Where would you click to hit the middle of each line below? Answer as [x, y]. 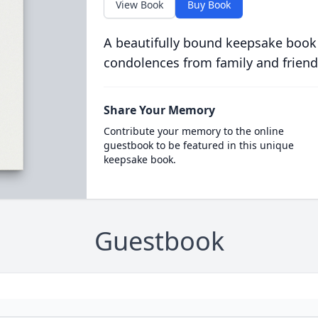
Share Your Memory [159, 110]
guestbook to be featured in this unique [198, 145]
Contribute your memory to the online [193, 131]
